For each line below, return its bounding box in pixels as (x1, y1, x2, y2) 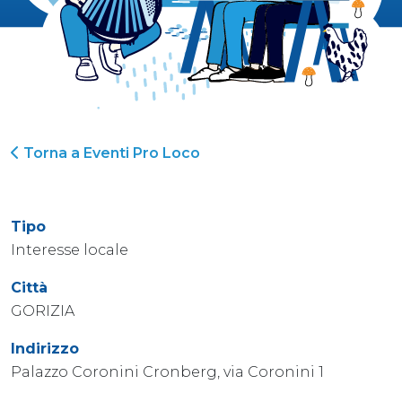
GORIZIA (11, 301, 74, 319)
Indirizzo (11, 339, 79, 357)
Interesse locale (11, 240, 128, 258)
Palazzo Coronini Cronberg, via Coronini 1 (11, 363, 324, 380)
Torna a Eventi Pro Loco (20, 144, 200, 162)
